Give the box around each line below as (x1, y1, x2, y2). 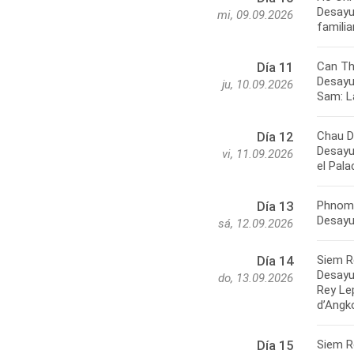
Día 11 (257, 60, 293, 76)
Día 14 (257, 254, 293, 269)
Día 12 (257, 130, 293, 145)
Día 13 (257, 199, 293, 215)
